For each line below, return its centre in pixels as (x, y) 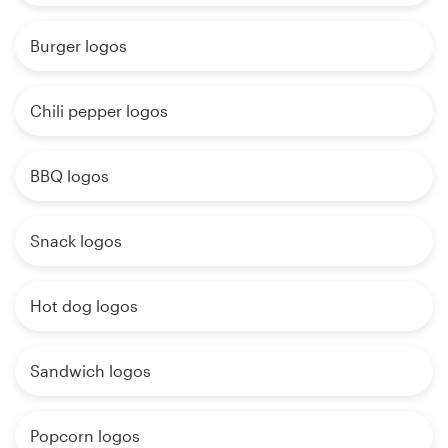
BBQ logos (69, 176)
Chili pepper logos (99, 111)
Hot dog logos (84, 306)
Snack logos (76, 241)
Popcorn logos (85, 436)
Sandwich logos (90, 371)
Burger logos (78, 46)
